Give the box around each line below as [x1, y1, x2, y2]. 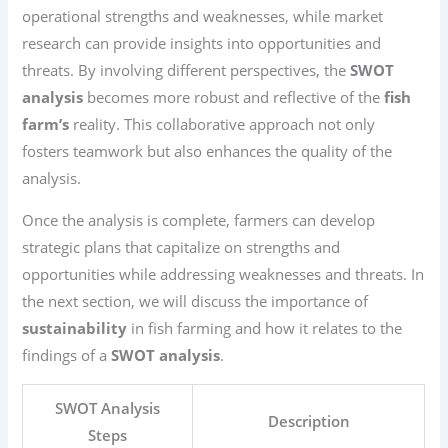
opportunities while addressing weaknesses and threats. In [22, 263, 425, 284]
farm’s [22, 114, 70, 135]
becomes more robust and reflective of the [83, 87, 385, 108]
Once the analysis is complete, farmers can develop [22, 209, 376, 230]
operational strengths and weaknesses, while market [22, 6, 384, 27]
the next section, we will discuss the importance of [22, 290, 369, 311]
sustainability [22, 317, 128, 338]
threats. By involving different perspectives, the [22, 60, 351, 81]
